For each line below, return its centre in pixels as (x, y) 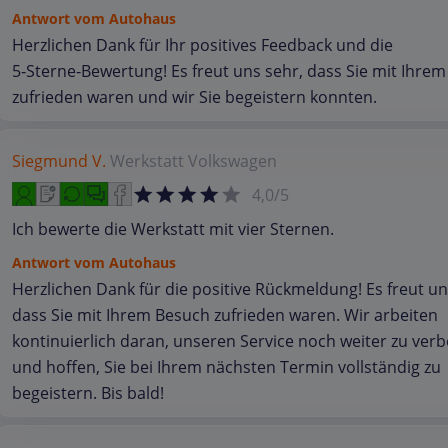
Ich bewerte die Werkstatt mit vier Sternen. (173, 229)
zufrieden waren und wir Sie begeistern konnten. (194, 97)
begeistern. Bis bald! (88, 393)
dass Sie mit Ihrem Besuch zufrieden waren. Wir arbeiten (225, 315)
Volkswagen (232, 161)
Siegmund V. (59, 161)
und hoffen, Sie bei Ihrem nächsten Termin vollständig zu (226, 367)
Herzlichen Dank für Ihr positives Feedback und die (202, 45)
